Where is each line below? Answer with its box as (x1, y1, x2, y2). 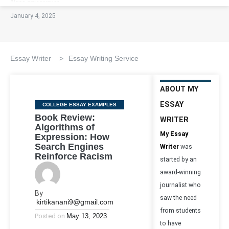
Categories (34, 101, 74, 111)
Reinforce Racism (35, 151, 112, 162)
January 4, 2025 (10, 12, 56, 19)
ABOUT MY (160, 85, 198, 94)
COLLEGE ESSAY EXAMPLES (42, 102, 117, 107)
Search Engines (35, 142, 104, 152)
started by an (160, 156, 197, 163)
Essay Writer (10, 54, 59, 62)
